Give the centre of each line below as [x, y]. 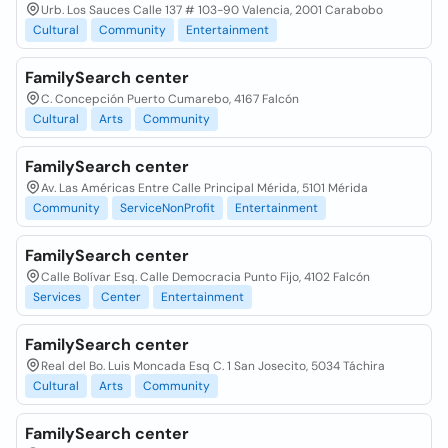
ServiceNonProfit [167, 208]
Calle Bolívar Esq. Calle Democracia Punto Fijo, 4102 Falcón [205, 277]
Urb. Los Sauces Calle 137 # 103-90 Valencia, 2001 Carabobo [212, 10]
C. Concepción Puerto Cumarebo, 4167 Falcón [170, 99]
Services [57, 297]
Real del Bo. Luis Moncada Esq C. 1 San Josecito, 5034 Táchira [213, 366]
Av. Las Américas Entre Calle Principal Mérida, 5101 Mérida [204, 188]
